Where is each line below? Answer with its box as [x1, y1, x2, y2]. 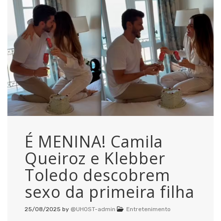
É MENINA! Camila [25, 130, 163, 152]
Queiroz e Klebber [25, 147, 165, 169]
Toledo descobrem [25, 164, 170, 185]
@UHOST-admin [71, 205, 115, 213]
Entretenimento [126, 205, 171, 213]
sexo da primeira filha [25, 181, 194, 202]
